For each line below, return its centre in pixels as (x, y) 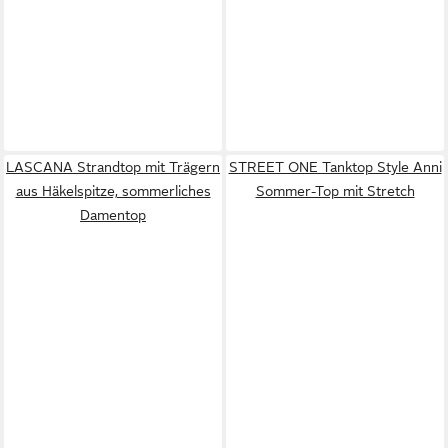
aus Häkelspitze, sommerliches (113, 190)
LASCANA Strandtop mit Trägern (113, 166)
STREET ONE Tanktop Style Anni (335, 166)
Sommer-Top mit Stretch (335, 190)
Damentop (113, 214)
